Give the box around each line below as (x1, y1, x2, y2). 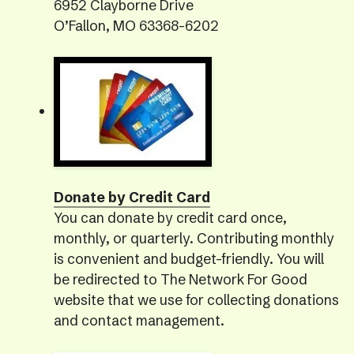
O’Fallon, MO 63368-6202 (53, 17, 219, 36)
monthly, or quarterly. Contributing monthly (53, 230, 334, 248)
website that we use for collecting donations (53, 292, 339, 310)
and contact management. (53, 312, 224, 330)
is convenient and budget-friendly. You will (53, 250, 324, 269)
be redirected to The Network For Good (53, 271, 307, 289)
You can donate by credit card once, (53, 209, 287, 228)
